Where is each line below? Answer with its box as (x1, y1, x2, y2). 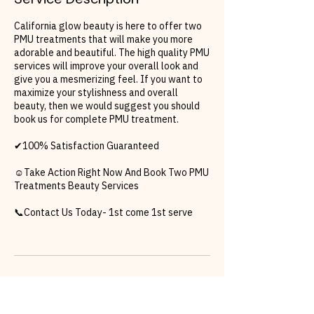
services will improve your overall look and (14, 59, 198, 72)
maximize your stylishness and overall (14, 86, 178, 99)
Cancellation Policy (14, 278, 133, 297)
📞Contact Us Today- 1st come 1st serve (14, 205, 193, 219)
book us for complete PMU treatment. (14, 112, 179, 125)
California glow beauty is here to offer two (14, 19, 202, 32)
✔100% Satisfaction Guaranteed (14, 139, 159, 152)
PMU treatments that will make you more (14, 32, 193, 46)
